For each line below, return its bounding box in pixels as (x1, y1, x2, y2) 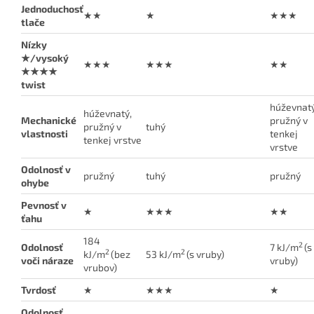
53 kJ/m (146, 248, 181, 261)
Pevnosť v (21, 199, 67, 212)
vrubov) (83, 261, 117, 274)
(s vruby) (186, 248, 224, 261)
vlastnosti (21, 128, 68, 140)
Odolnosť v (21, 163, 71, 176)
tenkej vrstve (83, 134, 142, 146)
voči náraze (21, 254, 74, 267)
